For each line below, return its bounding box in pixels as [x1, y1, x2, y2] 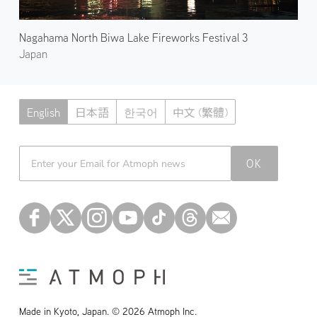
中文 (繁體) [172, 105, 228, 120]
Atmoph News [18, 144, 94, 161]
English [26, 105, 60, 120]
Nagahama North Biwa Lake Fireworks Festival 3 [18, 30, 248, 45]
